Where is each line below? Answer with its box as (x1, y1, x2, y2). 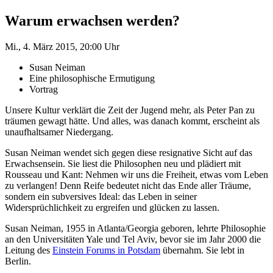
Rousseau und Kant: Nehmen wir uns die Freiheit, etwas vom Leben (5, 169, 268, 180)
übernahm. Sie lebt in (160, 244, 244, 255)
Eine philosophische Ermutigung (29, 73, 155, 83)
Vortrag (29, 83, 58, 94)
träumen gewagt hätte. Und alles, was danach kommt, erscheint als (5, 115, 260, 126)
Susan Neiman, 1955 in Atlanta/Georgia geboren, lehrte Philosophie (5, 222, 266, 233)
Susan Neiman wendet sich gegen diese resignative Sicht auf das (5, 147, 252, 158)
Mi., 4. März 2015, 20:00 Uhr (5, 41, 119, 52)
